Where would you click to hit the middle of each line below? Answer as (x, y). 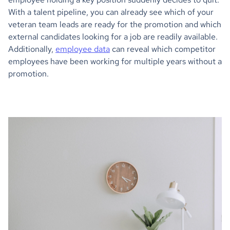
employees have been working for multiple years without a (115, 61)
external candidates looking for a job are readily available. (113, 37)
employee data (83, 49)
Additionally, (32, 49)
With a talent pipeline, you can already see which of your (111, 12)
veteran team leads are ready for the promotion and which (115, 24)
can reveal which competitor (163, 49)
